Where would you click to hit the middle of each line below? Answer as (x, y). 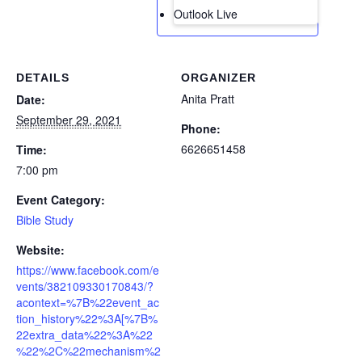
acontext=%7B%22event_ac (88, 303)
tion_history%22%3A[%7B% (87, 319)
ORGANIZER (219, 78)
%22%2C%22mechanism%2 (88, 351)
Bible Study (45, 220)
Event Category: (61, 200)
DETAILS (43, 78)
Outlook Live (206, 14)
